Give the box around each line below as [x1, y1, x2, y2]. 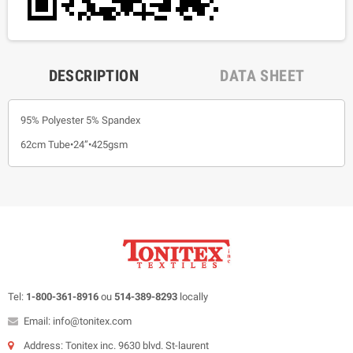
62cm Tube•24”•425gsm [20, 139, 128, 151]
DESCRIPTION [48, 66, 139, 86]
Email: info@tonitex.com [24, 314, 132, 327]
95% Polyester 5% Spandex [20, 114, 140, 127]
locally [180, 290, 208, 303]
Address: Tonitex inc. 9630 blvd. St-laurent [24, 339, 209, 351]
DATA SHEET [220, 66, 305, 86]
